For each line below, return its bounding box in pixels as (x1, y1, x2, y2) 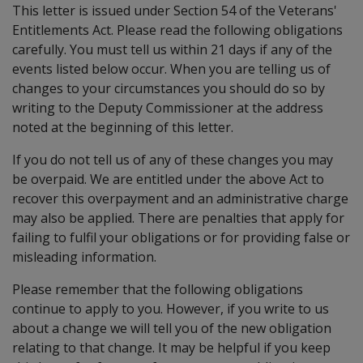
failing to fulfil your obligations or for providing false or (12, 228, 350, 246)
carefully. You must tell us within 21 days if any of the (12, 40, 332, 58)
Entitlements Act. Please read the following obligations (12, 20, 343, 39)
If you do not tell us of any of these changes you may (12, 150, 333, 169)
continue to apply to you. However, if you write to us (12, 299, 329, 318)
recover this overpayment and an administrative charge (12, 189, 348, 207)
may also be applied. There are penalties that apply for (12, 208, 344, 227)
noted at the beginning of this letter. (12, 117, 233, 136)
